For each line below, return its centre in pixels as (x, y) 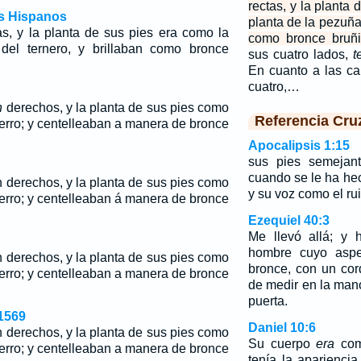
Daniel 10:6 (282, 328)
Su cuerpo (282, 344)
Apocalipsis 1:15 (299, 145)
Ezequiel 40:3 (288, 220)
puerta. (268, 301)
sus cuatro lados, (300, 54)
